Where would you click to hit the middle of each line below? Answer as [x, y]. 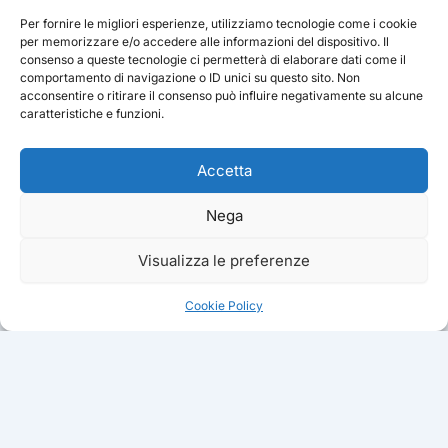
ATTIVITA [324, 390]
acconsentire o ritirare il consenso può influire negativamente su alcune [221, 95]
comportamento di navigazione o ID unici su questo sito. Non [190, 77]
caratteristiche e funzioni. [92, 113]
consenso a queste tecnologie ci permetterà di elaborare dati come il [213, 59]
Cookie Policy [224, 305]
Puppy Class [330, 432]
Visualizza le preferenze [224, 260]
